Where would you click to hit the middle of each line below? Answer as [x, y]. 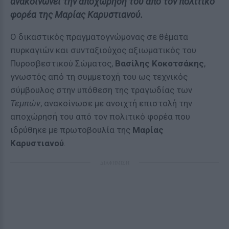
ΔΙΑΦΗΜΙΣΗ [114, 163]
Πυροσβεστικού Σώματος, [63, 63]
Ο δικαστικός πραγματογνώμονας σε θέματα [99, 37]
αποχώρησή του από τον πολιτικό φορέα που [100, 117]
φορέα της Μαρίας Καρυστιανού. [77, 15]
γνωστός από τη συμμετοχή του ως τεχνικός [99, 77]
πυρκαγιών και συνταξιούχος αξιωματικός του [103, 50]
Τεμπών [25, 103]
